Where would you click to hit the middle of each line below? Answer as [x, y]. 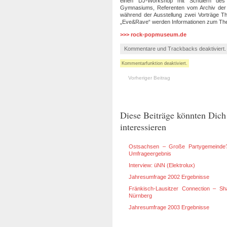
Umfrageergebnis [150, 154]
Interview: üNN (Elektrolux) [162, 165]
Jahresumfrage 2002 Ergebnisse [169, 177]
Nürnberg [140, 196]
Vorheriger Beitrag [149, 78]
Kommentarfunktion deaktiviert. [155, 63]
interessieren [143, 127]
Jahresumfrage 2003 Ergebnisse [169, 207]
